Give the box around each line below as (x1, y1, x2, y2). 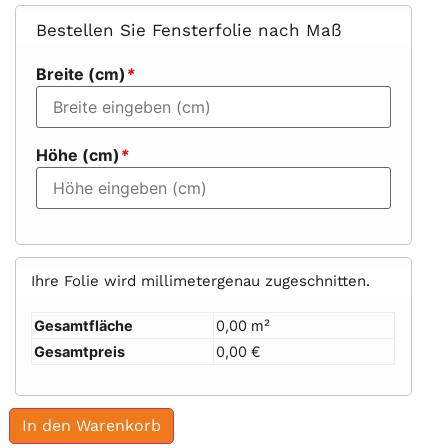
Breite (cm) (36, 63, 127, 84)
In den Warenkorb (22, 416, 162, 436)
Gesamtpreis (34, 343, 126, 361)
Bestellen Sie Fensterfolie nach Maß (36, 19, 342, 40)
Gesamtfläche (34, 317, 134, 335)
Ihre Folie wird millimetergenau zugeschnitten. (31, 272, 371, 291)
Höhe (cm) (36, 144, 121, 165)
